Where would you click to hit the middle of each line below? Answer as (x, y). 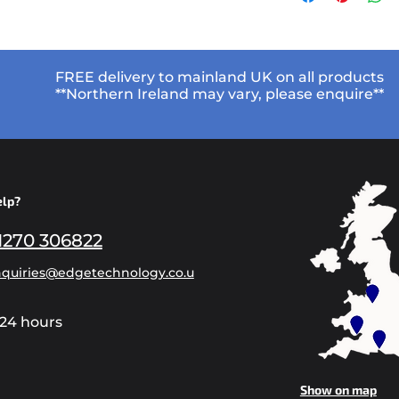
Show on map (338, 390)
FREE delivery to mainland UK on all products (220, 77)
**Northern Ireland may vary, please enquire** (220, 94)
